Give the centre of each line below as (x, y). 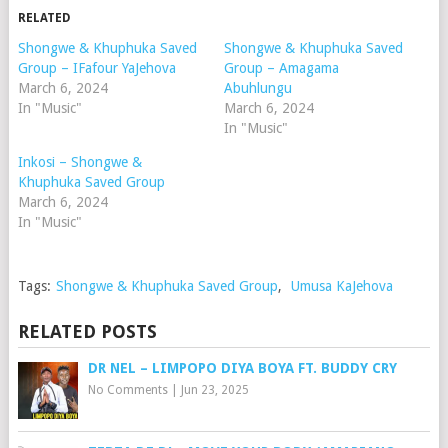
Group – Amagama (281, 68)
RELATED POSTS (87, 331)
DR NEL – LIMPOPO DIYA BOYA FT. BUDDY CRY (242, 368)
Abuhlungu (257, 88)
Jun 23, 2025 (214, 390)
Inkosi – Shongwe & (79, 162)
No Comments (127, 390)
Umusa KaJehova (341, 286)
